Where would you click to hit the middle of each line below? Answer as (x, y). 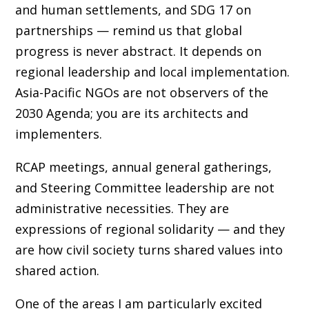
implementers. (58, 133)
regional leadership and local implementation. (152, 71)
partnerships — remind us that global (128, 30)
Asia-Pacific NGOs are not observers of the (141, 92)
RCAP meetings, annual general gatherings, (143, 167)
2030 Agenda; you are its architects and (131, 113)
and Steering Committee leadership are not (144, 187)
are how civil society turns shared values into (149, 249)
